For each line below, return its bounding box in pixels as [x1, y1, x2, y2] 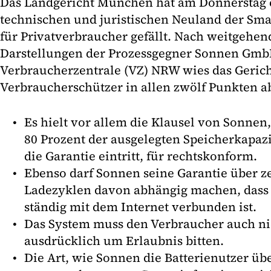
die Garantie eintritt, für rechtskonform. [24, 148, 257, 165]
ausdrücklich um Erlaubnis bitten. [24, 232, 224, 250]
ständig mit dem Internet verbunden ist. [24, 198, 256, 216]
